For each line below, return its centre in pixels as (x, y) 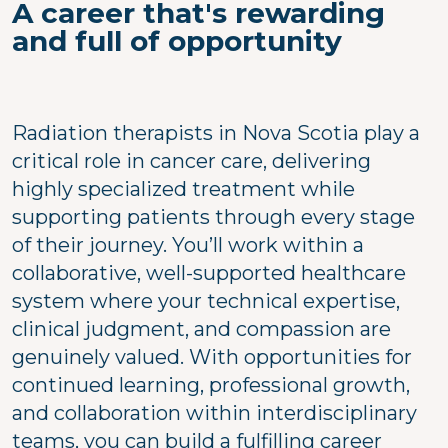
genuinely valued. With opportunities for (212, 356)
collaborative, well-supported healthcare (209, 272)
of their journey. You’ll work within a (188, 244)
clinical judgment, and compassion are (201, 328)
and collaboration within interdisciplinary (214, 412)
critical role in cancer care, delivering (191, 160)
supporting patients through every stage (213, 216)
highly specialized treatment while (183, 188)
